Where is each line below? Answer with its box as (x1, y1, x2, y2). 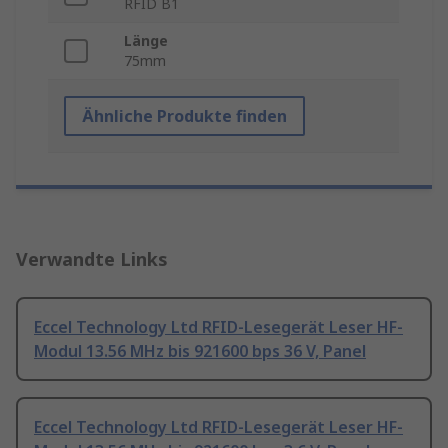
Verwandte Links (16, 247, 168, 272)
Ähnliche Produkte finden (82, 105, 287, 128)
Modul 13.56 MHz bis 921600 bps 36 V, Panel (34, 340, 366, 363)
